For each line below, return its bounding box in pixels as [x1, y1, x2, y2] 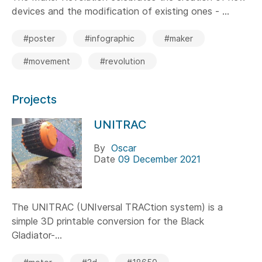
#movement [23, 56, 70, 66]
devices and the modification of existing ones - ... [12, 5, 229, 17]
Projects [12, 92, 57, 106]
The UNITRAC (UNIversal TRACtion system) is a [12, 201, 223, 213]
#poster [23, 33, 55, 43]
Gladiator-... [12, 229, 62, 241]
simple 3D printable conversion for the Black [12, 215, 204, 227]
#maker [164, 33, 193, 43]
